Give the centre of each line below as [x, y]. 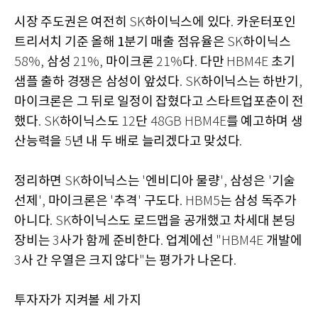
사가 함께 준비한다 [110, 241]
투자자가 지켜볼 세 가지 [78, 300]
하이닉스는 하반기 [250, 82]
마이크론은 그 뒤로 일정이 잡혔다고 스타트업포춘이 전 [159, 102]
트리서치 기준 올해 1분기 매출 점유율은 [121, 42]
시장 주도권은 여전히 [72, 22]
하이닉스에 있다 [188, 22]
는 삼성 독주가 [258, 201]
